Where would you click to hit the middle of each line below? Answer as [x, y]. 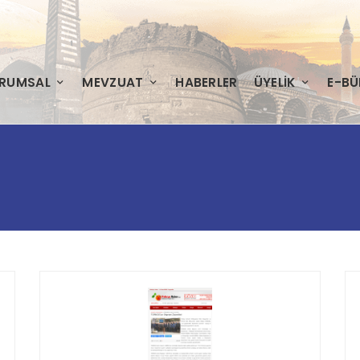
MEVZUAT [115, 82]
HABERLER [207, 82]
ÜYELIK [276, 82]
